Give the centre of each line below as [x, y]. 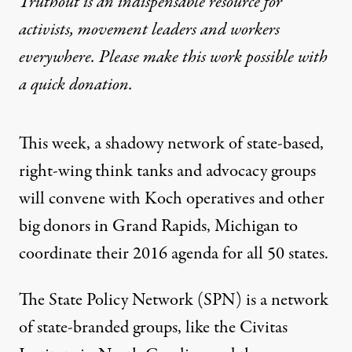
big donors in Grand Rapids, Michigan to [158, 226]
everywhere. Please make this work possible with [173, 57]
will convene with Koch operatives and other [172, 198]
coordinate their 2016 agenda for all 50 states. [174, 253]
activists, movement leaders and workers [149, 29]
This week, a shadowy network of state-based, [171, 143]
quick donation [80, 84]
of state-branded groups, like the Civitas [153, 327]
